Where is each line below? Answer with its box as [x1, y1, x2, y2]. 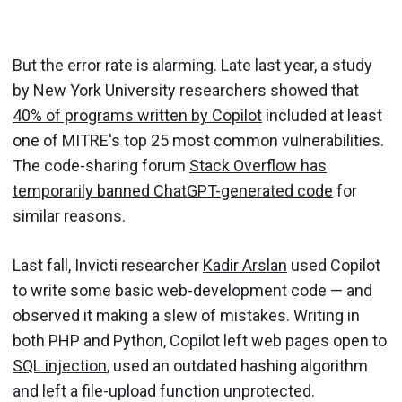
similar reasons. [13, 205, 126, 225]
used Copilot [287, 255, 380, 275]
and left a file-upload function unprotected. [13, 380, 315, 400]
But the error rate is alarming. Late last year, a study [13, 55, 372, 74]
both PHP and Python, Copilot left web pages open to [13, 330, 387, 350]
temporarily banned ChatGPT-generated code [13, 180, 333, 200]
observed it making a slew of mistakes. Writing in [13, 305, 360, 325]
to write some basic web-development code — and [13, 280, 372, 300]
